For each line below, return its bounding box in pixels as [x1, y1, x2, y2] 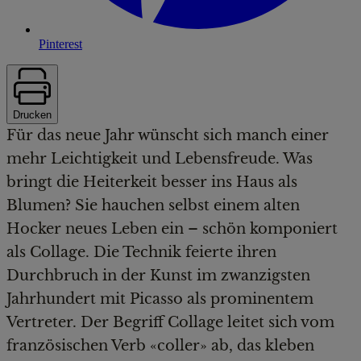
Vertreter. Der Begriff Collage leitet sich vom [6, 313, 334, 331]
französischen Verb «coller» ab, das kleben [6, 336, 314, 355]
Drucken [13, 108, 52, 121]
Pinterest [39, 36, 82, 51]
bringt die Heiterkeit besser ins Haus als [6, 172, 297, 191]
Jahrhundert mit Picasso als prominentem [6, 289, 313, 308]
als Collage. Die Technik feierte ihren [6, 243, 276, 261]
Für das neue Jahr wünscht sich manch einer [6, 126, 329, 144]
